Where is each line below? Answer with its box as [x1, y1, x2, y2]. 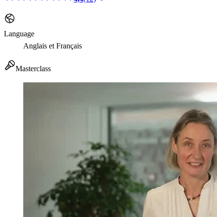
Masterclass [15, 64, 51, 73]
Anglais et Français [23, 42, 82, 50]
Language [4, 30, 34, 38]
